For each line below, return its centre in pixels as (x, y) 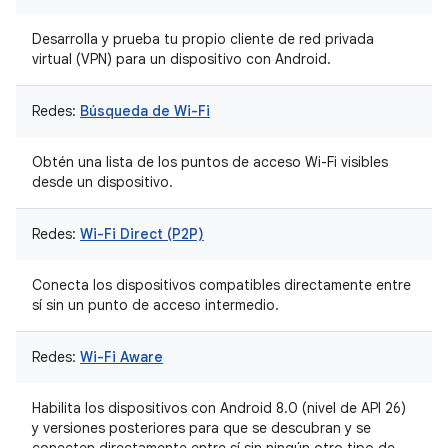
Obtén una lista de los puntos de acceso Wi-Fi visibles (210, 162)
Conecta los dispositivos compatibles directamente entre (221, 285)
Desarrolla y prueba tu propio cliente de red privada (203, 39)
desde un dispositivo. (102, 182)
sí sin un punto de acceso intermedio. (155, 305)
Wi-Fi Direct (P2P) (142, 234)
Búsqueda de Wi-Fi (145, 111)
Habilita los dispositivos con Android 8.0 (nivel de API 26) (219, 408)
